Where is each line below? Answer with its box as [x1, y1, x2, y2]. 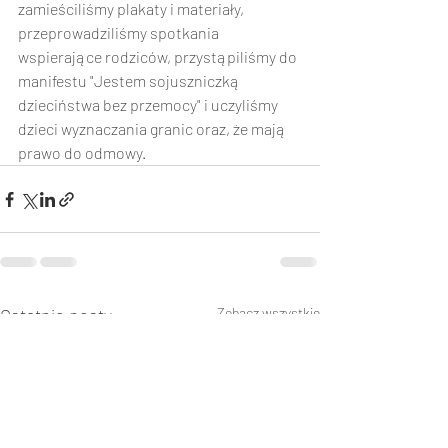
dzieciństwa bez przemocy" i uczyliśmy [18, 95, 281, 114]
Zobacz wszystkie [217, 304, 320, 321]
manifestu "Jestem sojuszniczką [18, 71, 243, 90]
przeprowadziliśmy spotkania [18, 23, 222, 42]
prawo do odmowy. [18, 143, 158, 162]
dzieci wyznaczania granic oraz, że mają [18, 119, 289, 138]
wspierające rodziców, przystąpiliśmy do [18, 47, 300, 66]
